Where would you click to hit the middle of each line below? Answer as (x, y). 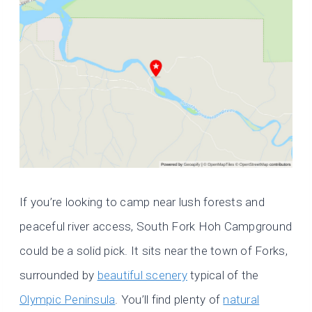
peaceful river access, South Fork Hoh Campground (156, 227)
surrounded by (58, 275)
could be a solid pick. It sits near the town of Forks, (154, 251)
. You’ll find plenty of (169, 300)
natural (241, 300)
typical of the (223, 275)
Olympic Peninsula (68, 300)
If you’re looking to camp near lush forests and (142, 202)
